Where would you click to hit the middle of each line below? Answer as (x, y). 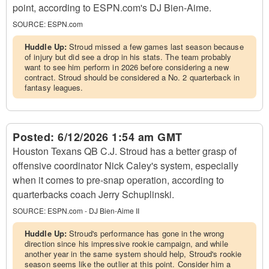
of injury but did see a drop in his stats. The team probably (128, 57)
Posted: (35, 137)
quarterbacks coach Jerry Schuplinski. (93, 194)
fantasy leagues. (54, 87)
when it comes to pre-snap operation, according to (118, 180)
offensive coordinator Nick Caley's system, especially (125, 165)
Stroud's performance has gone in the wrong (147, 233)
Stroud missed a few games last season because (156, 47)
